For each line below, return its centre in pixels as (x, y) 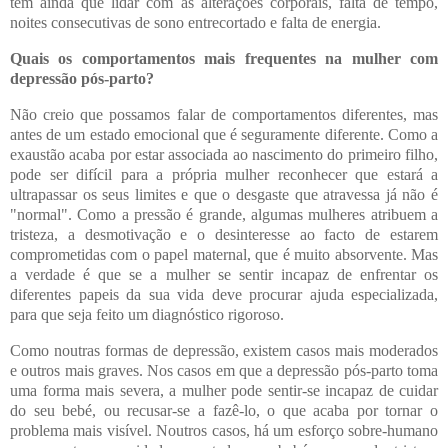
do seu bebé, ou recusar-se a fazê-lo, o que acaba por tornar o (224, 410)
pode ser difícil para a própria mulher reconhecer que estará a (224, 175)
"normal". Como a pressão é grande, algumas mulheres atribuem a (224, 215)
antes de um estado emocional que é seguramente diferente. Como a (224, 135)
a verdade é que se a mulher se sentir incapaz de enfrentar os (224, 275)
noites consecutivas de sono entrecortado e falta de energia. (195, 23)
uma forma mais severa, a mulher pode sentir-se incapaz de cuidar (224, 390)
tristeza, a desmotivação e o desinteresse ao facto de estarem (224, 235)
